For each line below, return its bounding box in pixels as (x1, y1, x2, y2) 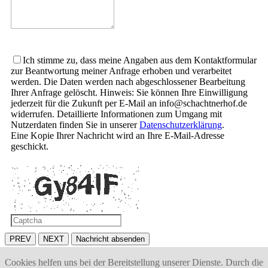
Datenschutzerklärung (139, 120, 222, 130)
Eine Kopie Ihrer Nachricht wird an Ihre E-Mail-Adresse (11, 130, 224, 141)
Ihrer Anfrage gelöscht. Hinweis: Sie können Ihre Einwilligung (11, 87, 248, 98)
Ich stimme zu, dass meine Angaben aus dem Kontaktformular (23, 55, 257, 66)
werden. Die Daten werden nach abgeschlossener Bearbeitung (11, 77, 245, 87)
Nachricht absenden (76, 234, 145, 244)
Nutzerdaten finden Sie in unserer (11, 120, 139, 130)
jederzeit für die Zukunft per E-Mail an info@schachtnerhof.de (11, 98, 247, 109)
